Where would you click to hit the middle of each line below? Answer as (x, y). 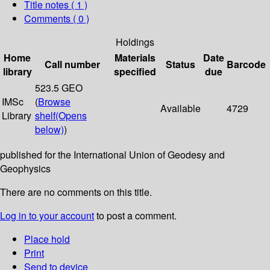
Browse (54, 102)
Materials (135, 58)
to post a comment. (135, 216)
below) (49, 130)
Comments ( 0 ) (57, 19)
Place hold (47, 239)
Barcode (246, 64)
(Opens (71, 116)
